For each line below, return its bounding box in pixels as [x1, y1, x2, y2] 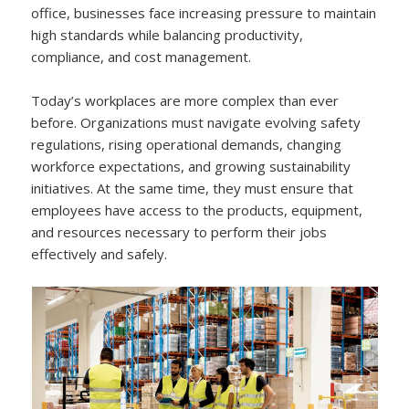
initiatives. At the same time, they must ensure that [31, 178, 354, 197]
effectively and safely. [31, 244, 168, 263]
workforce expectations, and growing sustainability [31, 156, 351, 175]
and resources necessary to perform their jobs [31, 222, 328, 241]
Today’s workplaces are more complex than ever [31, 90, 340, 110]
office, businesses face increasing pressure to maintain [31, 3, 377, 22]
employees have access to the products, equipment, [31, 200, 363, 219]
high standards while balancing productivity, [31, 25, 304, 44]
